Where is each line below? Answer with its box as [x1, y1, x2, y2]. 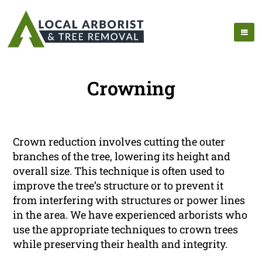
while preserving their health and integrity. [13, 237, 228, 251]
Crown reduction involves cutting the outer [13, 135, 226, 149]
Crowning [87, 75, 175, 101]
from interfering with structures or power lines [13, 193, 246, 208]
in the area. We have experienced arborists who [13, 208, 248, 222]
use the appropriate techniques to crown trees [13, 222, 239, 237]
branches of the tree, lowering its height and [13, 149, 231, 164]
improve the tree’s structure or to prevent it [13, 178, 224, 193]
